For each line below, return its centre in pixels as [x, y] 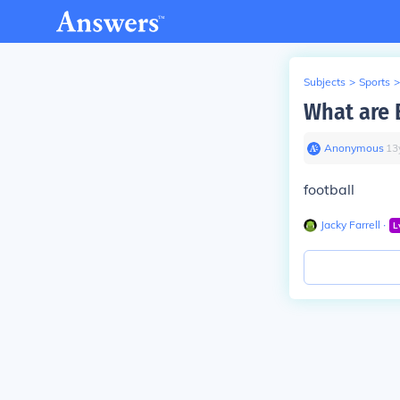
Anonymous [354, 148]
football [329, 189]
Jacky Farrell [350, 225]
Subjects [325, 82]
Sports [375, 82]
